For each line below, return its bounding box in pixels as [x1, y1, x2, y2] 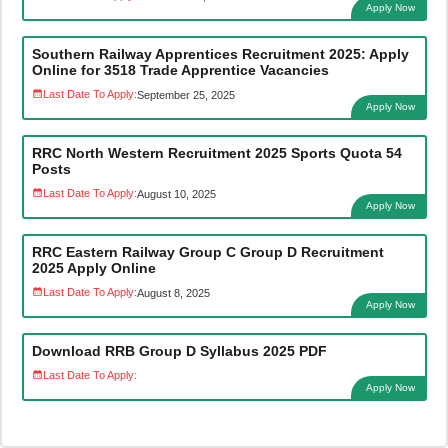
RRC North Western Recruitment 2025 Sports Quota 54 [31, 145, 402, 162]
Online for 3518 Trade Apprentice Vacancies [31, 62, 329, 79]
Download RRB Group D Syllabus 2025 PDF [31, 343, 327, 360]
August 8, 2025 [136, 287, 210, 300]
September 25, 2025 [136, 89, 235, 102]
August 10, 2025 [136, 188, 216, 201]
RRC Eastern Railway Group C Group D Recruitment [31, 244, 384, 261]
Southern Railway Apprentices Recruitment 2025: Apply [31, 46, 409, 63]
